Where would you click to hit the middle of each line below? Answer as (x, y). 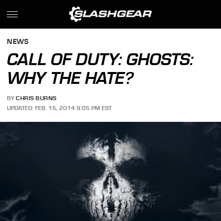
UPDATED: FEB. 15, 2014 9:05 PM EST (59, 108)
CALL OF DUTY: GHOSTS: (100, 59)
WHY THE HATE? (71, 78)
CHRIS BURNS (36, 98)
